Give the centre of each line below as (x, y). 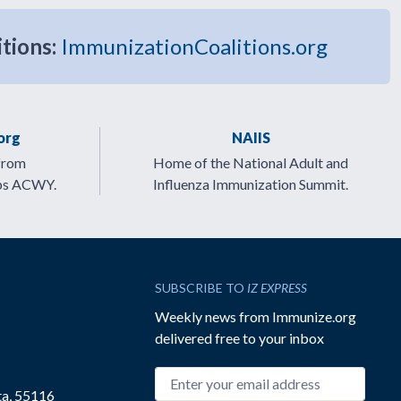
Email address (197, 376)
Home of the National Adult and (251, 162)
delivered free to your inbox (240, 338)
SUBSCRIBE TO (201, 288)
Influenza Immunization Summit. (251, 184)
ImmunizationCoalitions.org (194, 46)
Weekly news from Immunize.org (256, 316)
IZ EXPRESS (277, 288)
